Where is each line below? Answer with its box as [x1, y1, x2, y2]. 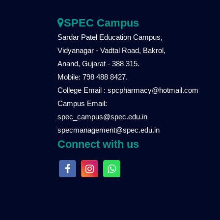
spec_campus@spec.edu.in [57, 112, 147, 121]
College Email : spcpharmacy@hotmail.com [57, 86, 198, 95]
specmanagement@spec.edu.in [57, 126, 160, 135]
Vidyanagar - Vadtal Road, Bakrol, [57, 46, 165, 55]
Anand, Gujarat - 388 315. [57, 59, 139, 68]
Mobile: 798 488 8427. [57, 73, 128, 82]
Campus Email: [57, 99, 107, 108]
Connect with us [57, 138, 139, 151]
